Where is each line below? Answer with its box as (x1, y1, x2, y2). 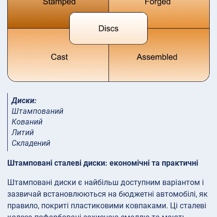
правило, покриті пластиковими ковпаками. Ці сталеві (7, 201, 206, 210)
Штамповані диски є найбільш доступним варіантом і (7, 177, 204, 187)
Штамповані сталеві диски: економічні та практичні (7, 158, 198, 168)
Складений (12, 138, 50, 148)
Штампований (12, 106, 63, 116)
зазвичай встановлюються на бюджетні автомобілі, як (7, 189, 208, 199)
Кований (12, 117, 43, 126)
